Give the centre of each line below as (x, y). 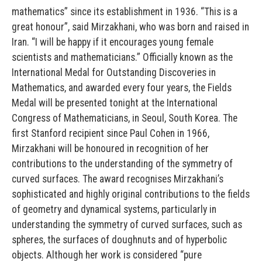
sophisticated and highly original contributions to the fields (131, 194)
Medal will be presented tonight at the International (115, 103)
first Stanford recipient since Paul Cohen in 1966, (111, 134)
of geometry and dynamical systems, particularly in (114, 210)
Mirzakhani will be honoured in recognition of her (110, 149)
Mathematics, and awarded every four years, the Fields (122, 88)
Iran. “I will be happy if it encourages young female (113, 42)
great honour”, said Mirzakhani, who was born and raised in (130, 27)
